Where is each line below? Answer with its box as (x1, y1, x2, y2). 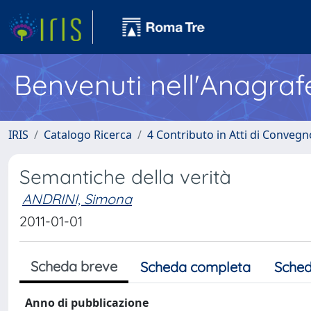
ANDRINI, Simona (22, 190, 132, 208)
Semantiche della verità (19, 165, 231, 189)
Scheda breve (31, 258, 117, 275)
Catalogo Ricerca (44, 127, 132, 142)
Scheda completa (140, 258, 251, 276)
